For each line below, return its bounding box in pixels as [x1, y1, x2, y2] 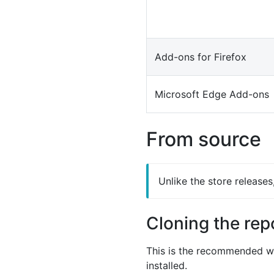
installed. [146, 259, 187, 272]
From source [146, 127, 261, 151]
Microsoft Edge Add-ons [155, 87, 269, 100]
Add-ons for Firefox [155, 50, 246, 63]
